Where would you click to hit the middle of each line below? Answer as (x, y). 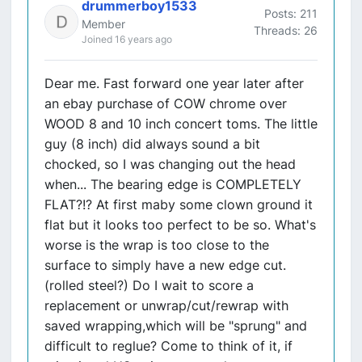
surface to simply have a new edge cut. (165, 265)
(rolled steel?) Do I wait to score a (149, 285)
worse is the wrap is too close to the (157, 245)
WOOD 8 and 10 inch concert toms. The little (181, 124)
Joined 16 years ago (127, 39)
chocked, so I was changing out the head (170, 164)
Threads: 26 (286, 30)
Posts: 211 (291, 13)
